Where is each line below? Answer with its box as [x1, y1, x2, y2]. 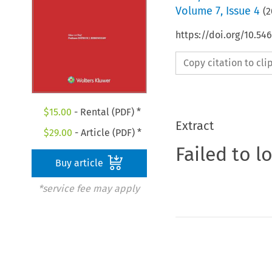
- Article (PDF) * [72, 127, 141, 139]
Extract [175, 118, 214, 133]
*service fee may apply [38, 183, 140, 195]
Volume [175, 4, 216, 18]
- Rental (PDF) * [72, 106, 141, 118]
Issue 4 [225, 4, 260, 18]
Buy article [55, 157, 106, 169]
